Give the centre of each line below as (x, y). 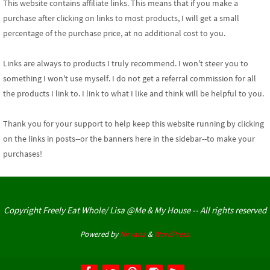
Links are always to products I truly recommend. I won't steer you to (126, 64)
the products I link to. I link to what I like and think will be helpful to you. (133, 94)
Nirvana (133, 234)
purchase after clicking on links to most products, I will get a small (121, 18)
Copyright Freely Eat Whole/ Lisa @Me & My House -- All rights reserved (135, 210)
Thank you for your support (54, 124)
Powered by (100, 234)
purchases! (23, 154)
